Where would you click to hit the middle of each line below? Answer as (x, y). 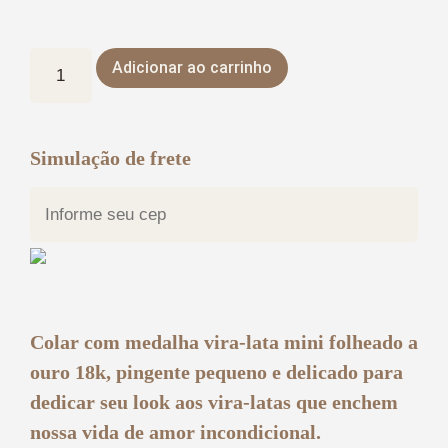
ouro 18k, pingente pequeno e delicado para (216, 372)
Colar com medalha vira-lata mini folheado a (224, 342)
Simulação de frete (110, 157)
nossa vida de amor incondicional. (175, 432)
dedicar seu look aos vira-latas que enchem (214, 402)
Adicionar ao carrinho (191, 67)
